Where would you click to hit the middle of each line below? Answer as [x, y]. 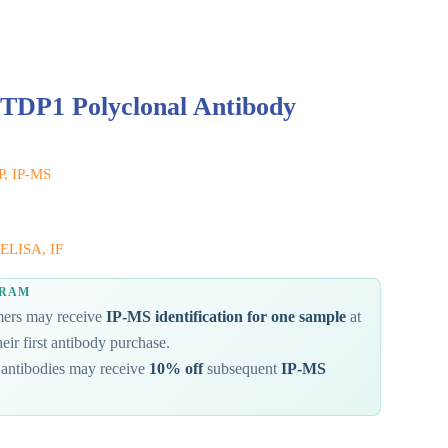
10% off [175, 369]
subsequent [241, 369]
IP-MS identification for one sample [225, 317]
